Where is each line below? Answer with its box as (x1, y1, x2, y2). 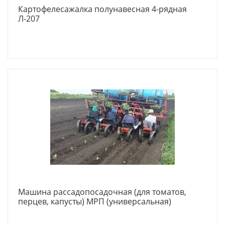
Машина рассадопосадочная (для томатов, (18, 186, 186, 197)
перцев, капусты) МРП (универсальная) (18, 196, 171, 207)
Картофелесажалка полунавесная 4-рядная (18, 4, 187, 15)
